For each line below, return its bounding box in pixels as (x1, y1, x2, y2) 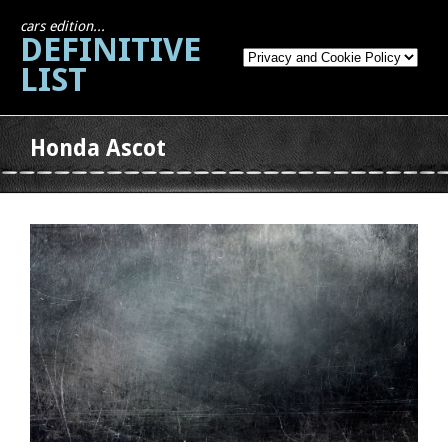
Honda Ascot (30, 135, 166, 161)
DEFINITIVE (20, 30, 201, 69)
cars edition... (20, 18, 105, 34)
